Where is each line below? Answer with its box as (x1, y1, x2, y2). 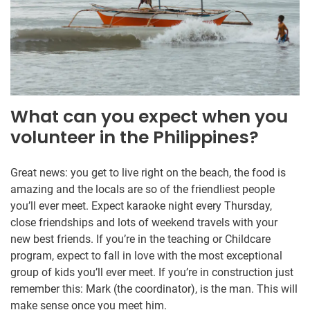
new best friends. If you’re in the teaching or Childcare (10, 232, 271, 246)
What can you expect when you (10, 104, 288, 129)
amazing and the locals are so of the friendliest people (10, 182, 275, 196)
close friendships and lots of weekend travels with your (10, 215, 277, 229)
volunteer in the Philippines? (10, 125, 259, 149)
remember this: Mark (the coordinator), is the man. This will (10, 282, 298, 295)
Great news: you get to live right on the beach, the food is (10, 165, 286, 179)
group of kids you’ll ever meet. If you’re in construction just (10, 265, 293, 279)
